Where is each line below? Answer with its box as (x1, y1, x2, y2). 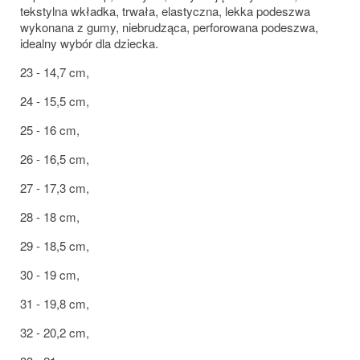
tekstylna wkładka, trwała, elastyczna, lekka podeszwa (20, 2, 310, 19)
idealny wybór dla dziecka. (20, 34, 158, 51)
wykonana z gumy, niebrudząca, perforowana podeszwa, (20, 18, 318, 35)
